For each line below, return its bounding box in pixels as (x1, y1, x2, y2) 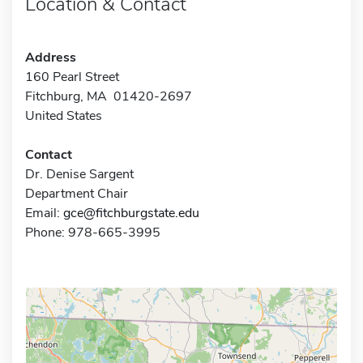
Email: (25, 203, 63, 222)
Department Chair (25, 184, 128, 203)
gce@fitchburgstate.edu (63, 203, 199, 222)
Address (25, 48, 76, 66)
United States (25, 106, 102, 125)
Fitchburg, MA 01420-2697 (25, 87, 192, 105)
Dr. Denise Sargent (25, 164, 134, 183)
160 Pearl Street (25, 67, 119, 86)
